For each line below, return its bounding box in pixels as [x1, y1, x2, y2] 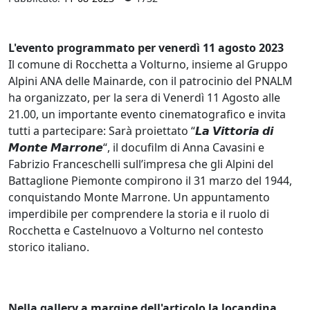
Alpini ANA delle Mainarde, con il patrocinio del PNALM [8, 73, 293, 89]
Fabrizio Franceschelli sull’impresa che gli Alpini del [8, 156, 273, 172]
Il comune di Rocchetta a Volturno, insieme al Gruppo [8, 56, 288, 72]
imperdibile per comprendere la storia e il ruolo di [8, 206, 269, 221]
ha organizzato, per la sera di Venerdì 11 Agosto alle [8, 89, 280, 105]
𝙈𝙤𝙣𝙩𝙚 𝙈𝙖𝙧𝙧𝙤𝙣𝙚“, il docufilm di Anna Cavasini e [8, 139, 264, 155]
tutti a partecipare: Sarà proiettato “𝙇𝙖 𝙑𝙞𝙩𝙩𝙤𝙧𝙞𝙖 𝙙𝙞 [8, 122, 273, 138]
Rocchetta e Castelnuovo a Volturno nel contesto [8, 222, 264, 238]
